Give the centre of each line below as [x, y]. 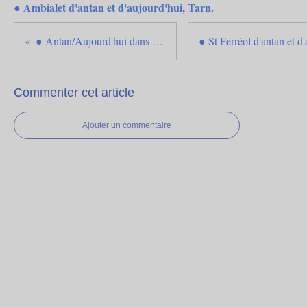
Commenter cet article [74, 93]
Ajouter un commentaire [127, 125]
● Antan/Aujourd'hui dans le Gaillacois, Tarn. [158, 41]
